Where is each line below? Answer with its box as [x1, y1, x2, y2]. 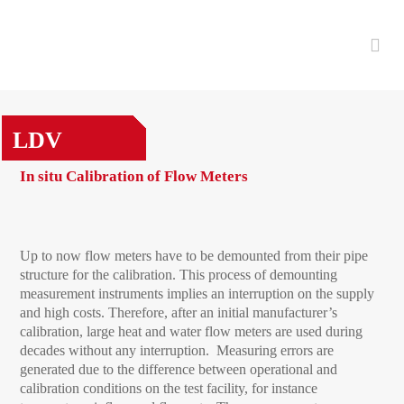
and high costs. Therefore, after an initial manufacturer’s [20, 305, 338, 320]
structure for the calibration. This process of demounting [20, 267, 338, 282]
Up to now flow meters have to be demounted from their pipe [20, 248, 369, 263]
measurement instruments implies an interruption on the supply [20, 286, 375, 301]
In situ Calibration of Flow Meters [20, 168, 249, 185]
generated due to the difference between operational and [20, 362, 338, 377]
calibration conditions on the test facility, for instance [20, 381, 318, 396]
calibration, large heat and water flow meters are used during [20, 324, 363, 339]
